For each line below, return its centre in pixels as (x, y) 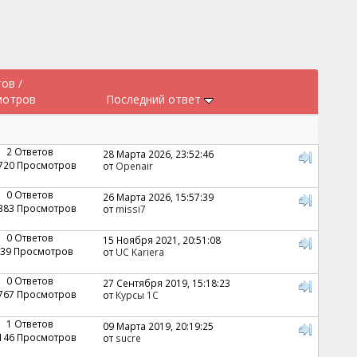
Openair (134, 165)
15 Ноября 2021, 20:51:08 (161, 239)
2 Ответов (30, 151)
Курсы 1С (137, 294)
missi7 (130, 208)
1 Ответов (30, 323)
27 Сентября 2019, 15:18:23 (166, 282)
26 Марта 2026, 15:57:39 (158, 196)
